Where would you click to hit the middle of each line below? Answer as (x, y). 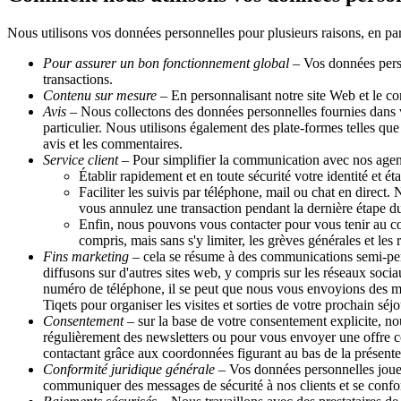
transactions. (78, 80)
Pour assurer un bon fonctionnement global (166, 64)
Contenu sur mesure (100, 96)
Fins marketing (86, 257)
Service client (81, 160)
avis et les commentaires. (113, 144)
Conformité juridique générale (129, 370)
